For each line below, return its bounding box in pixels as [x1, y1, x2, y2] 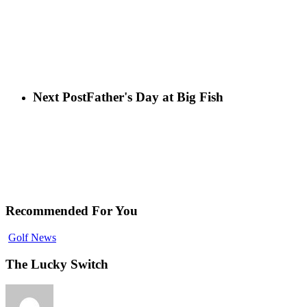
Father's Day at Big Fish [86, 89, 223, 104]
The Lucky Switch [5, 256, 108, 271]
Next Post [33, 89, 86, 104]
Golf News [8, 231, 56, 243]
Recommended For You [5, 204, 138, 219]
